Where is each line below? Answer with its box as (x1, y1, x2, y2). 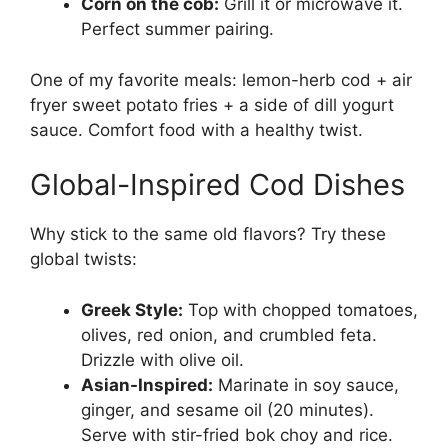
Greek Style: (81, 299, 183, 320)
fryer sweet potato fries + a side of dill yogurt (30, 94, 394, 115)
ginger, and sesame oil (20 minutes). (81, 399, 374, 420)
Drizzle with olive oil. (81, 349, 244, 370)
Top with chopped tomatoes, (183, 299, 418, 320)
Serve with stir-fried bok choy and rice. (81, 424, 393, 445)
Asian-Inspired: (81, 374, 213, 395)
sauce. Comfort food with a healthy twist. (30, 119, 363, 140)
